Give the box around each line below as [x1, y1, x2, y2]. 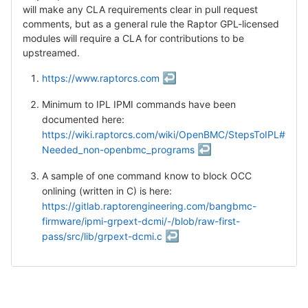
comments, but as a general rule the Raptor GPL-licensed [23, 17, 279, 30]
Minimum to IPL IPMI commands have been [42, 98, 236, 110]
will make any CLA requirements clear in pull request [23, 3, 258, 15]
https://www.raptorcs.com [42, 71, 159, 84]
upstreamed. [23, 46, 80, 58]
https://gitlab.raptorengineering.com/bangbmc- [42, 199, 256, 212]
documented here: [42, 113, 124, 125]
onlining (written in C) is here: [42, 184, 172, 197]
